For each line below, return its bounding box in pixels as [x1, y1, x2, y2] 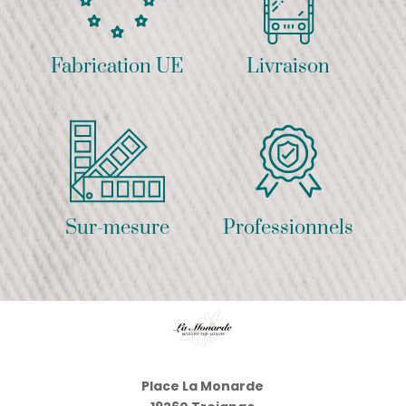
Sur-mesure [64, 215, 169, 240]
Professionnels [223, 215, 354, 240]
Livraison [246, 53, 331, 79]
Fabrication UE [51, 53, 184, 79]
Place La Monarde [141, 377, 265, 396]
